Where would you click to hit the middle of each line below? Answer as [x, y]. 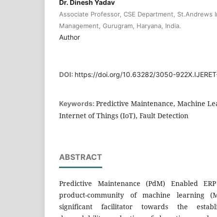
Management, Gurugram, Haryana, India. [120, 25]
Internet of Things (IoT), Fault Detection [124, 115]
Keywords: [77, 103]
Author [70, 37]
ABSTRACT [81, 157]
